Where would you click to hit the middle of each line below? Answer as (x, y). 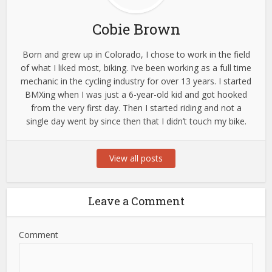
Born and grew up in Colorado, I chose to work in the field (136, 55)
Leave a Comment (136, 201)
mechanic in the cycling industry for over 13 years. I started (136, 81)
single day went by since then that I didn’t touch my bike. (136, 121)
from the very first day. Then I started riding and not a (136, 108)
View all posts (136, 158)
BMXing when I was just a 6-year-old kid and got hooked (136, 95)
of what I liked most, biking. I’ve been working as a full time (136, 68)
